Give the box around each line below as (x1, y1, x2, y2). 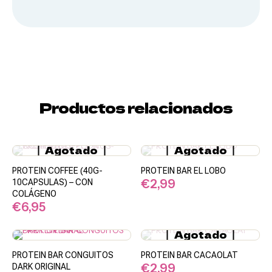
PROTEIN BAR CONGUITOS (12, 250, 114, 260)
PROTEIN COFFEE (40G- (12, 166, 103, 175)
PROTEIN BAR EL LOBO (141, 166, 226, 175)
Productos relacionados (39, 97, 233, 118)
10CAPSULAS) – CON (12, 177, 93, 187)
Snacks (18, 28, 44, 38)
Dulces (18, 39, 43, 49)
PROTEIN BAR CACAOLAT (141, 250, 239, 260)
